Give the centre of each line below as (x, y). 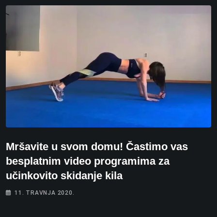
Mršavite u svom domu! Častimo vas (97, 147)
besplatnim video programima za (88, 161)
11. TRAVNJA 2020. (45, 193)
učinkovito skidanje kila (64, 176)
